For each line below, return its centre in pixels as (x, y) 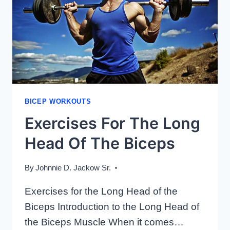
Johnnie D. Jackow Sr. (73, 167)
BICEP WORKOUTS (58, 102)
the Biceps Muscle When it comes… (104, 222)
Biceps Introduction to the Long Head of (112, 206)
